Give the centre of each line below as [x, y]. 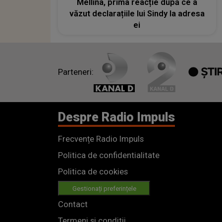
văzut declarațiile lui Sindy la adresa [137, 13]
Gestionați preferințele [104, 188]
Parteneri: [76, 72]
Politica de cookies [93, 171]
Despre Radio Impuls [116, 117]
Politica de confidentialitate [109, 155]
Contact [73, 204]
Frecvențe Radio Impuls [101, 139]
